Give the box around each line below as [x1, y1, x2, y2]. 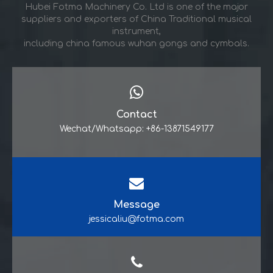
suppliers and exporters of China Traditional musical [21, 15, 252, 24]
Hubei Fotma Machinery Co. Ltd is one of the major [25, 2, 248, 12]
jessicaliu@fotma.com [89, 214, 184, 224]
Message [113, 199, 160, 210]
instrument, [112, 27, 161, 36]
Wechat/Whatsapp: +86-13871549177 [59, 124, 214, 133]
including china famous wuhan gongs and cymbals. [21, 39, 252, 48]
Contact [116, 109, 157, 120]
